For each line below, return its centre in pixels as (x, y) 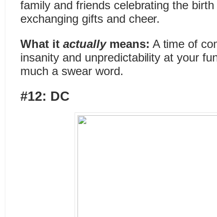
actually (86, 44)
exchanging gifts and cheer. (90, 19)
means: (129, 44)
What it (42, 44)
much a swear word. (72, 71)
